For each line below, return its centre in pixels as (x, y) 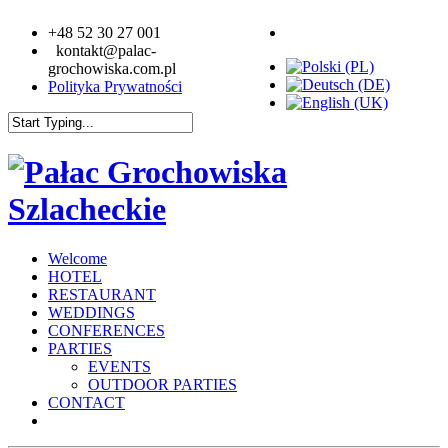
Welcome (77, 258)
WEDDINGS (91, 312)
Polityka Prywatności (115, 86)
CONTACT (86, 402)
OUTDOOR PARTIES (162, 384)
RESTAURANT (102, 294)
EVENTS (119, 366)
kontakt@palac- (102, 50)
